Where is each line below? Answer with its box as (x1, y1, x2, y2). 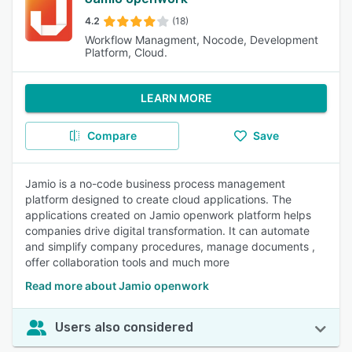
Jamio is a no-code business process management (25, 177, 285, 190)
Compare (86, 129, 137, 142)
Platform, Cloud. (85, 46, 167, 59)
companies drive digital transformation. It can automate (25, 224, 310, 237)
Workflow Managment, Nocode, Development (85, 33, 318, 46)
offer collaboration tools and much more (25, 255, 229, 269)
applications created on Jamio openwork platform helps (25, 208, 311, 222)
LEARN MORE (140, 91, 212, 104)
